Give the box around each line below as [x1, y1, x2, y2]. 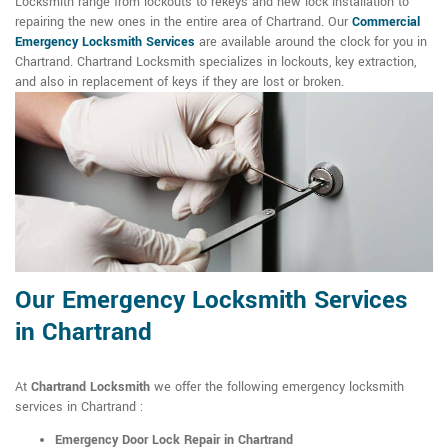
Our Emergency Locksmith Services [15, 283, 408, 319]
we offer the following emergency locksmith [150, 378, 404, 397]
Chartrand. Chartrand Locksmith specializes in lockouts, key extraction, [15, 53, 416, 72]
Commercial [352, 13, 420, 32]
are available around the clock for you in [195, 33, 427, 52]
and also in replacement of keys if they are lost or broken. [15, 73, 344, 92]
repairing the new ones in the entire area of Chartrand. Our [15, 13, 352, 32]
